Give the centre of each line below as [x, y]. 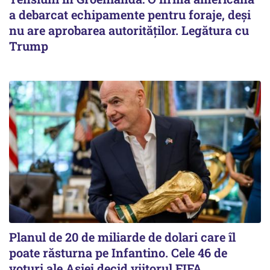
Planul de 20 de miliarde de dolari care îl [122, 237]
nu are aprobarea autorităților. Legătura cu [129, 30]
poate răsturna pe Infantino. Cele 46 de [118, 252]
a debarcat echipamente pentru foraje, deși [130, 15]
